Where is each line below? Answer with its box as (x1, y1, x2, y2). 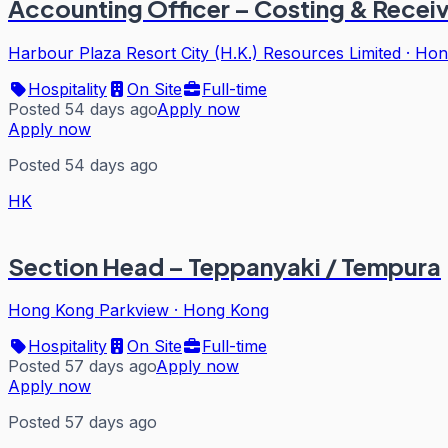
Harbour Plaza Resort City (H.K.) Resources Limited (8, 42, 401, 63)
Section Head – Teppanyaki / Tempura (8, 250, 441, 281)
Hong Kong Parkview (8, 300, 169, 321)
